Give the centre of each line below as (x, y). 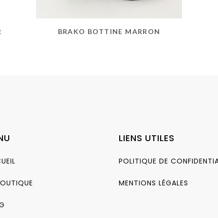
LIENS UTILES (147, 138)
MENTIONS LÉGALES (154, 183)
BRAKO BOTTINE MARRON (109, 31)
